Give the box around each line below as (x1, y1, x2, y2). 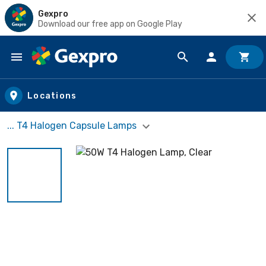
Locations (27, 90, 77, 101)
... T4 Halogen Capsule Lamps (7, 120, 139, 131)
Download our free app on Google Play (38, 18, 182, 29)
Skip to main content (11, 62, 114, 75)
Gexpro (38, 8, 68, 19)
